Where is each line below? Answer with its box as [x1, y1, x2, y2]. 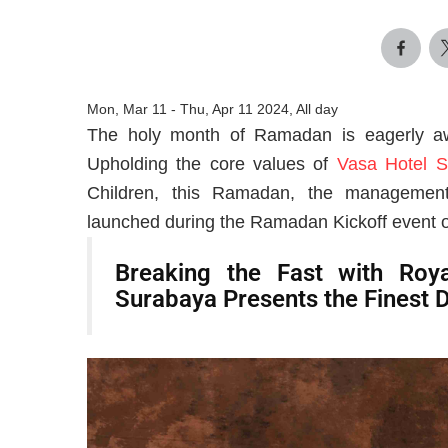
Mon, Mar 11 [87, 100, 167, 117]
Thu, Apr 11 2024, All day [180, 100, 338, 117]
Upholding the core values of [87, 153, 337, 174]
